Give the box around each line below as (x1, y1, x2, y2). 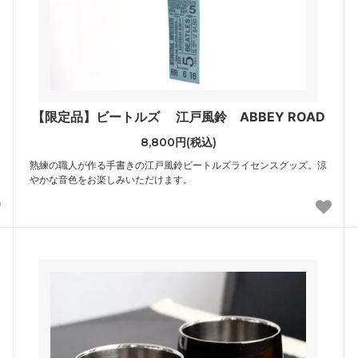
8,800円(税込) (140, 135, 217, 150)
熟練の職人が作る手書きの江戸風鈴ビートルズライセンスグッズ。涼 (30, 159, 328, 172)
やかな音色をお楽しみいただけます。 (30, 173, 193, 186)
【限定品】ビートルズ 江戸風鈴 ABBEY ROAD (31, 109, 325, 125)
